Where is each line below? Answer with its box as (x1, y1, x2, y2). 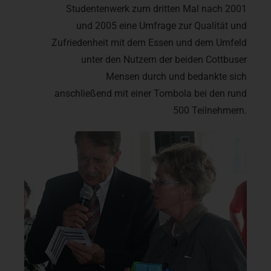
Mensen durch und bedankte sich (106, 70, 247, 82)
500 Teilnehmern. (173, 104, 247, 116)
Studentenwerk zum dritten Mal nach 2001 (66, 2, 247, 15)
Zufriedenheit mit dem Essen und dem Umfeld (51, 36, 247, 48)
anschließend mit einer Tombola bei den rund (54, 87, 247, 99)
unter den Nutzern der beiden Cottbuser (81, 53, 247, 65)
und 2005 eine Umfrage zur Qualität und (76, 19, 247, 31)
